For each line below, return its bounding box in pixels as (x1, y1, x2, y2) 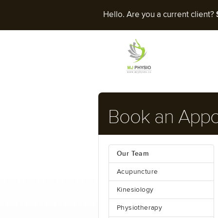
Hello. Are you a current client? (103, 11, 216, 19)
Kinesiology (117, 186, 154, 193)
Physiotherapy (117, 204, 163, 211)
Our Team (117, 149, 149, 158)
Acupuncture (117, 168, 158, 175)
